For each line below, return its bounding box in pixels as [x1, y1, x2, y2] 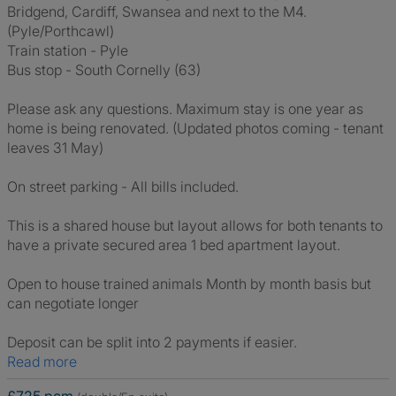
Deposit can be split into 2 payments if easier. [7, 333, 297, 351]
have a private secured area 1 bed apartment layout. [7, 236, 340, 254]
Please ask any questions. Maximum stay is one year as [7, 100, 363, 118]
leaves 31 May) [7, 139, 103, 156]
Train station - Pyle [7, 42, 128, 59]
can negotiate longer [7, 294, 139, 312]
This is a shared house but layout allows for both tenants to [7, 217, 383, 234]
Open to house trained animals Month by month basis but [7, 275, 371, 293]
